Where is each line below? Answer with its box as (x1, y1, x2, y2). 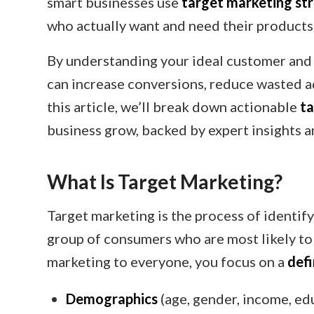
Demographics (66, 290, 158, 307)
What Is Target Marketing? (47, 170, 282, 193)
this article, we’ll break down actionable (47, 98, 300, 115)
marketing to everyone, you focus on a (47, 253, 287, 270)
